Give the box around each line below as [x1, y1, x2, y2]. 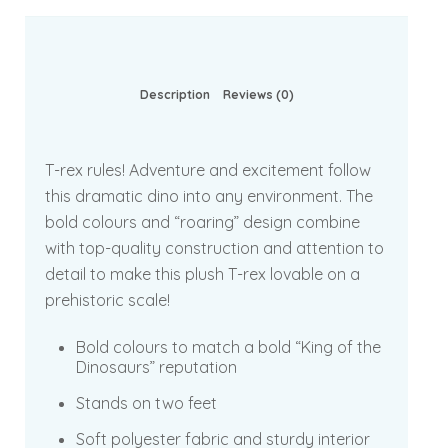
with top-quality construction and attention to [45, 237, 384, 258]
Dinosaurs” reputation [76, 356, 237, 377]
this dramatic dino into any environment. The [45, 185, 373, 206]
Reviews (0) [222, 86, 294, 102]
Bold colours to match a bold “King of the [76, 336, 381, 357]
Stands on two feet [76, 392, 217, 413]
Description [139, 86, 210, 102]
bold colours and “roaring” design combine [45, 211, 360, 232]
